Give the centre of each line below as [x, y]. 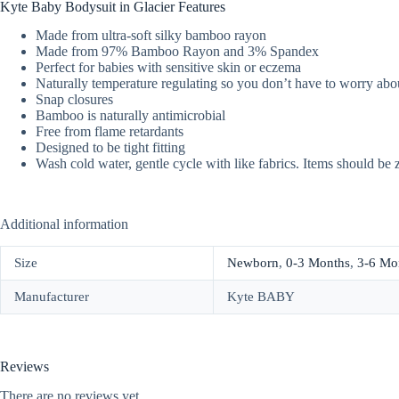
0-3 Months [318, 263]
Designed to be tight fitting [110, 148]
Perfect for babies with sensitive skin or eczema [168, 68]
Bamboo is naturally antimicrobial [130, 116]
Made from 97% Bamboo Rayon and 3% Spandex [177, 52]
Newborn [253, 263]
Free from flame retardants [110, 132]
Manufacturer [52, 297]
